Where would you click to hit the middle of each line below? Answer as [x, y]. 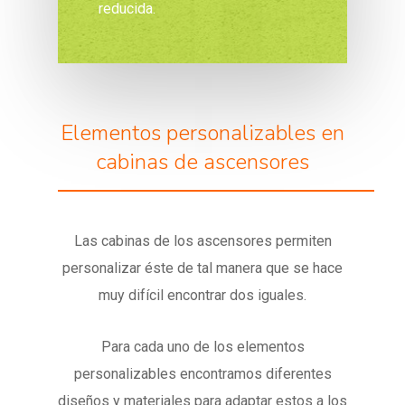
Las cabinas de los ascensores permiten [202, 241]
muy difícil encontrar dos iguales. [202, 296]
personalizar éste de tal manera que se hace [202, 268]
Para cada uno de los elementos [202, 347]
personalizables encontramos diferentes [202, 374]
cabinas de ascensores [202, 162]
